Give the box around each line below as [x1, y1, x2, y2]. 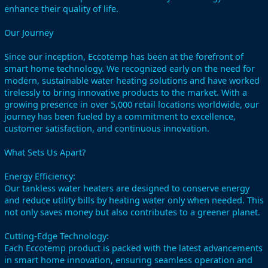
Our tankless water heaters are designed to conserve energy [4, 182, 249, 194]
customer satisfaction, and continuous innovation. [4, 122, 209, 134]
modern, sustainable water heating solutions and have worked [4, 74, 260, 86]
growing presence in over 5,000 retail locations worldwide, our [4, 98, 259, 110]
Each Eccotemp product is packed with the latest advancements [4, 242, 263, 254]
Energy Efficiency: [4, 170, 75, 182]
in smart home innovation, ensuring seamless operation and [4, 254, 252, 266]
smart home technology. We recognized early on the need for [4, 62, 255, 74]
